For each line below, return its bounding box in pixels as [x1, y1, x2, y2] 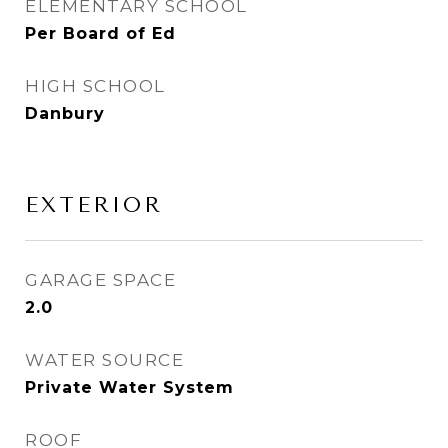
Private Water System [25, 378, 234, 397]
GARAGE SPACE [25, 270, 176, 290]
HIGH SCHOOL [25, 76, 166, 96]
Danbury [25, 104, 105, 123]
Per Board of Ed [25, 24, 176, 43]
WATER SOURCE [25, 350, 184, 370]
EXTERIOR [25, 193, 163, 217]
